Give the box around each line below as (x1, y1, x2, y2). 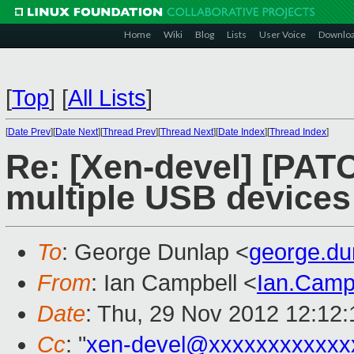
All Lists (68, 85, 146, 111)
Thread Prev (103, 126, 156, 137)
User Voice (259, 28, 306, 40)
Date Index (218, 126, 265, 137)
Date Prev (8, 126, 51, 137)
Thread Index (269, 126, 326, 137)
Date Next (55, 126, 98, 137)
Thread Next (160, 126, 213, 137)
